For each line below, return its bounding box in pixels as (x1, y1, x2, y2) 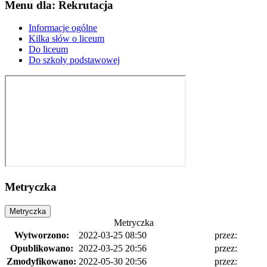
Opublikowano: (10, 243, 73, 253)
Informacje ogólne (29, 23, 97, 33)
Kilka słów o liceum (29, 33, 104, 44)
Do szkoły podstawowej (29, 55, 120, 66)
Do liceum (29, 44, 68, 55)
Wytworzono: (14, 229, 69, 240)
